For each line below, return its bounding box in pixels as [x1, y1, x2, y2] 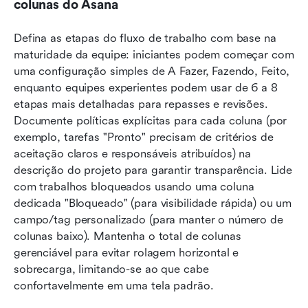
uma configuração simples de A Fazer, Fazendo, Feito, [14, 65, 290, 78]
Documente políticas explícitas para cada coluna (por [14, 114, 287, 128]
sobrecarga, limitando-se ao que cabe [14, 263, 209, 276]
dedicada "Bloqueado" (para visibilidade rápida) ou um [14, 197, 292, 210]
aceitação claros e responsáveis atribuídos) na [14, 147, 252, 161]
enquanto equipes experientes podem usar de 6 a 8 [14, 81, 278, 95]
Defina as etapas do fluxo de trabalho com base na [14, 32, 276, 45]
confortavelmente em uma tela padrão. [14, 279, 214, 293]
